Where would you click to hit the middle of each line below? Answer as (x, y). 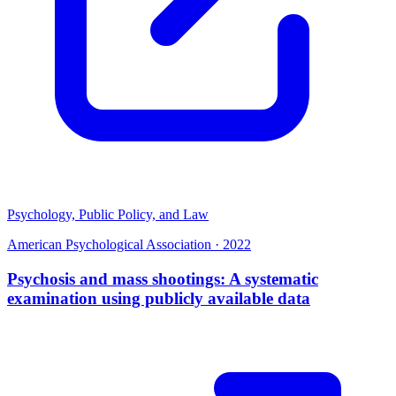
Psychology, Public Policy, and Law (108, 214)
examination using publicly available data (159, 298)
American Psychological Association (109, 244)
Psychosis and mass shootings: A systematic (163, 278)
